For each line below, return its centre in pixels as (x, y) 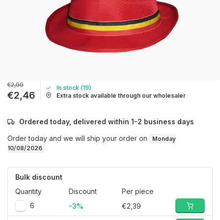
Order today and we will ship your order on (78, 138)
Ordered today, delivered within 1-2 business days (107, 122)
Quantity (28, 191)
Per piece (138, 191)
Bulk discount (39, 177)
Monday (164, 139)
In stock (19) (74, 87)
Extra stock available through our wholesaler (121, 95)
